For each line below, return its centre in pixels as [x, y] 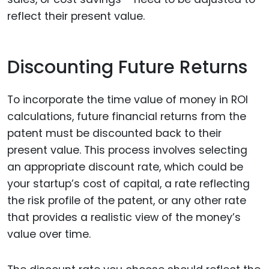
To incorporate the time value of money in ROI [128, 100]
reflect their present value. [76, 17]
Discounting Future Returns [127, 67]
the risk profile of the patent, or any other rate [127, 201]
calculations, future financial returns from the [127, 117]
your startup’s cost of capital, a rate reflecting [128, 184]
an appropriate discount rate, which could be [125, 167]
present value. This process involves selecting [127, 150]
